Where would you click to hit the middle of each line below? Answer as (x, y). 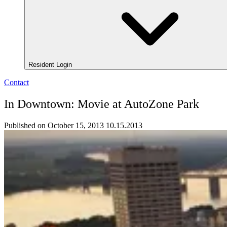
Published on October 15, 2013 (54, 126)
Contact (16, 83)
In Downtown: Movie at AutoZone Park (102, 104)
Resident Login (51, 65)
